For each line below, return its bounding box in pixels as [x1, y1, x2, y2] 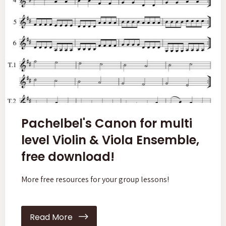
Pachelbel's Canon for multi [21, 115, 192, 132]
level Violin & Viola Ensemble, [21, 131, 199, 148]
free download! [21, 148, 115, 165]
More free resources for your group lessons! [21, 174, 169, 185]
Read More [30, 211, 79, 223]
